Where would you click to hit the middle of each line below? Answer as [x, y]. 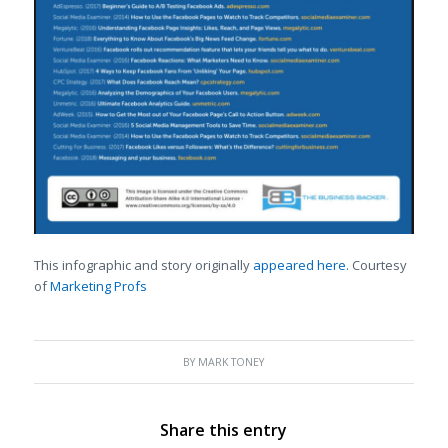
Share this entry [224, 429]
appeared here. [299, 264]
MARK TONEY [231, 361]
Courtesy [377, 264]
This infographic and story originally [141, 264]
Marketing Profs [98, 285]
